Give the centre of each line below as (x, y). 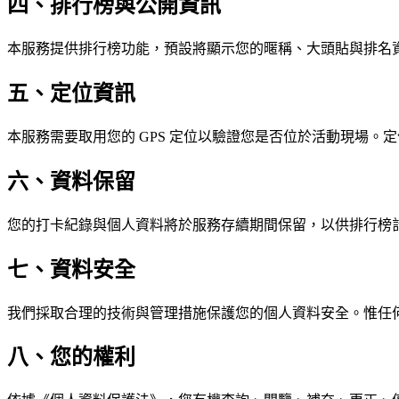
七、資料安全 (71, 269)
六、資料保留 (71, 181)
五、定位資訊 (71, 93)
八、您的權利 (71, 358)
